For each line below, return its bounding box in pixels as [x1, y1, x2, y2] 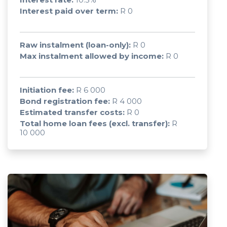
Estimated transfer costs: [20, 107, 125, 117]
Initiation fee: [20, 85, 74, 95]
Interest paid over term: [20, 6, 118, 16]
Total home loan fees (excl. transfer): [20, 119, 170, 128]
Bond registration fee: [20, 96, 110, 106]
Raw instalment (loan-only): [20, 40, 131, 50]
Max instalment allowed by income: [20, 51, 164, 61]
